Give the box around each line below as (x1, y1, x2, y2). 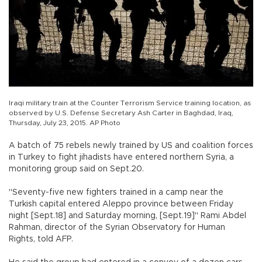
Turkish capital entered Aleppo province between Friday (9, 200, 233, 209)
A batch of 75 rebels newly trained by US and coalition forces (9, 142, 253, 150)
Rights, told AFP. (9, 235, 73, 244)
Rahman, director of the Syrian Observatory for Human (9, 223, 225, 232)
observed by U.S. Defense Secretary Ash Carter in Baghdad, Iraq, (9, 109, 233, 117)
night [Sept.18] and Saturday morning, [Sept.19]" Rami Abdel (9, 212, 246, 220)
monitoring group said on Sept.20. (9, 165, 144, 174)
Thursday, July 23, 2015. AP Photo (9, 119, 120, 127)
